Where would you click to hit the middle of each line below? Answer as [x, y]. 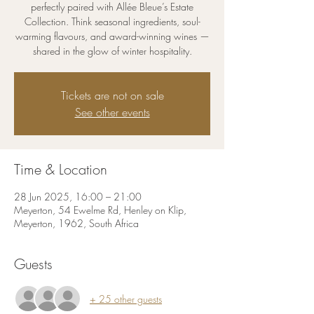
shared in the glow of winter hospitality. [112, 51]
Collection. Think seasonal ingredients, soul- [112, 21]
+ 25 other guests [126, 299]
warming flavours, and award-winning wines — [112, 36]
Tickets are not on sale [112, 95]
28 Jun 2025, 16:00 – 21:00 [78, 197]
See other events [112, 112]
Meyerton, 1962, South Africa [76, 223]
